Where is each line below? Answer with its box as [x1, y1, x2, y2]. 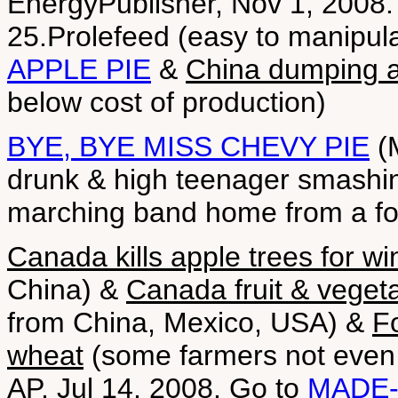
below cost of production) [7, 86, 326, 118]
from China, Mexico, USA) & [7, 306, 372, 338]
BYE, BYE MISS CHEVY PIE [7, 131, 370, 163]
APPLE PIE [7, 53, 151, 85]
